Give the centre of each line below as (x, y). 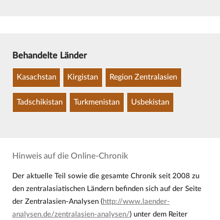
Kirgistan (83, 77)
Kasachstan (36, 77)
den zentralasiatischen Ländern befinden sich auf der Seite (107, 189)
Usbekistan (150, 102)
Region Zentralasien (143, 77)
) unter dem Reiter (158, 214)
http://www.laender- (136, 201)
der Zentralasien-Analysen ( (57, 201)
